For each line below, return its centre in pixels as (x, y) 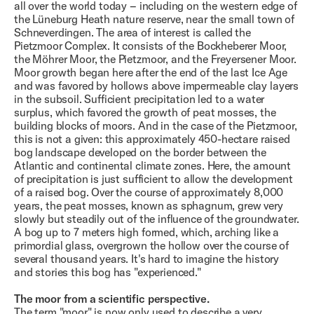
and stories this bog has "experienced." (108, 272)
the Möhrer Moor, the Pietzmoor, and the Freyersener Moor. (155, 59)
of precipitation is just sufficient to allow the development (153, 179)
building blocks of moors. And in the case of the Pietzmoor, (156, 126)
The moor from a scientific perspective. (112, 299)
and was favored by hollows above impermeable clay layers (157, 86)
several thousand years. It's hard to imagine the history (147, 259)
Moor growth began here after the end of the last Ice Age (151, 73)
